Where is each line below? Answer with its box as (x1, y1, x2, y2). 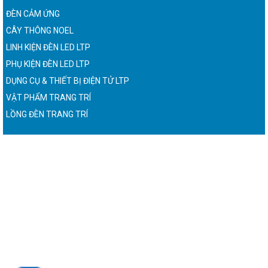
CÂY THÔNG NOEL (6, 25, 74, 35)
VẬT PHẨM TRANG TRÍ (6, 92, 91, 102)
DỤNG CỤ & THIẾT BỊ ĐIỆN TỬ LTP (6, 75, 129, 86)
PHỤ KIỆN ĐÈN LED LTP (6, 59, 90, 69)
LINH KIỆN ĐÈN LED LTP (6, 42, 90, 52)
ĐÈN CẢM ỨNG (6, 8, 60, 19)
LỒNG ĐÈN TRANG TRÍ (6, 109, 88, 119)
